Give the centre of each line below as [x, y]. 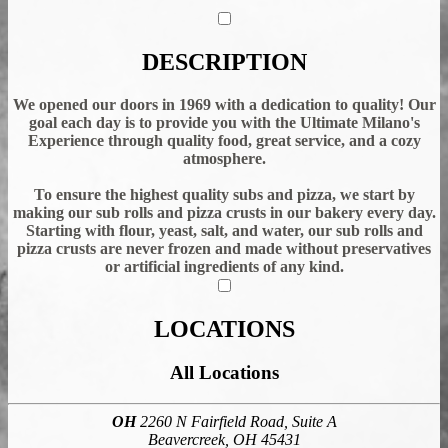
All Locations [224, 373]
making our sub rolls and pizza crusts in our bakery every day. [224, 212]
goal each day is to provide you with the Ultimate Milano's [224, 122]
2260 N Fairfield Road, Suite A [236, 422]
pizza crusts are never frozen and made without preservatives [224, 248]
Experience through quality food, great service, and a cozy [224, 140]
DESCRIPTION [224, 61]
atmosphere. [224, 158]
